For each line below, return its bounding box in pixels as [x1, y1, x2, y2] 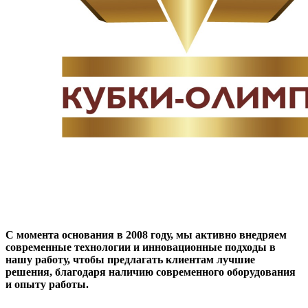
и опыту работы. [5, 278, 89, 291]
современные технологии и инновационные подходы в [5, 241, 276, 254]
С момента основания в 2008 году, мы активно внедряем [5, 229, 287, 241]
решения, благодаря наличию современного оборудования [5, 266, 296, 278]
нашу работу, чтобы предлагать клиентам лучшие [5, 254, 255, 266]
